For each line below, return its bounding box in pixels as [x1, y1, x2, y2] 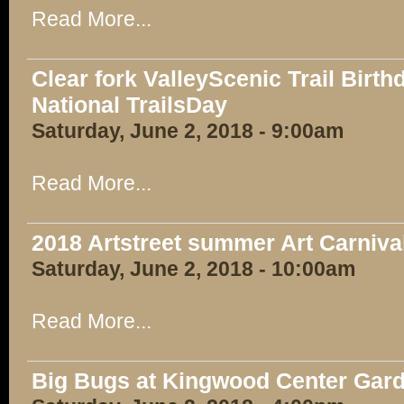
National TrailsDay [32, 92, 227, 117]
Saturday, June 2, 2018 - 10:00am [32, 257, 355, 280]
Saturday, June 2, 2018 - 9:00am [32, 119, 344, 142]
